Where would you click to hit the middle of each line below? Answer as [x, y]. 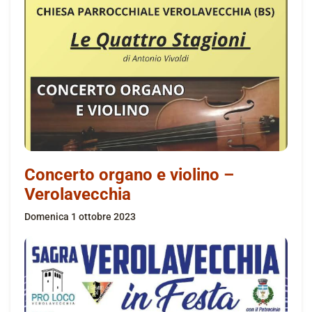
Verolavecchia [78, 194]
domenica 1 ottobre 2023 [83, 216]
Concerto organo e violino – [129, 174]
